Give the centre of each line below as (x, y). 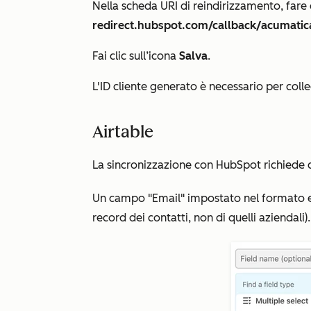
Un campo (120, 198)
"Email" (166, 198)
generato (175, 86)
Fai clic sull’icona (136, 56)
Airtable (123, 132)
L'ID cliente (121, 86)
